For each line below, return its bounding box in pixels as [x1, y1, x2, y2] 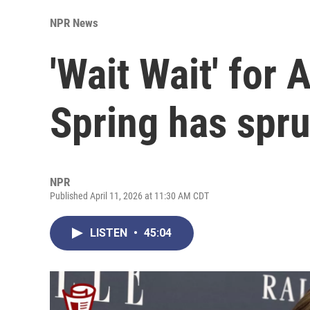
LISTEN [90, 226, 130, 239]
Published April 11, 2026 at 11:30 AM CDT [50, 190, 209, 201]
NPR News [50, 15, 98, 30]
